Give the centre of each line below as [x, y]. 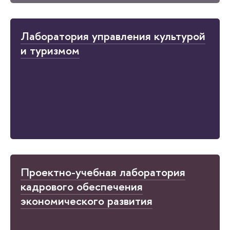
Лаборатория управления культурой [113, 36]
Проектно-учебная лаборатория [103, 172]
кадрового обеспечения [82, 187]
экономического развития [87, 201]
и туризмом [50, 51]
